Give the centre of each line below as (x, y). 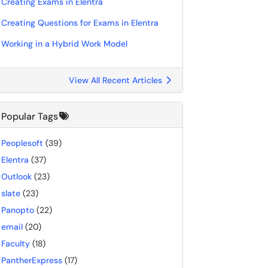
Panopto (18, 210)
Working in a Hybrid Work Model (64, 44)
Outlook (16, 176)
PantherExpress (32, 260)
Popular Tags (30, 116)
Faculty (16, 243)
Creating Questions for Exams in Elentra (80, 23)
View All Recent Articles (117, 80)
